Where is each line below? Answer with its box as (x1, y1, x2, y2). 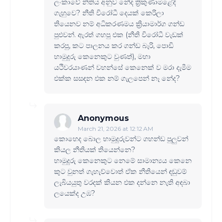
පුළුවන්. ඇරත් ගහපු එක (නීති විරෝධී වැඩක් (54, 30, 183, 40)
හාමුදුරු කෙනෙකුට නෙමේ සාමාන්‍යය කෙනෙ (54, 156, 192, 166)
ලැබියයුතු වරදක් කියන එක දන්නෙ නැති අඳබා (54, 178, 190, 187)
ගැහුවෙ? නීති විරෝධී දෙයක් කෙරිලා (54, 8, 164, 18)
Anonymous (78, 113, 129, 123)
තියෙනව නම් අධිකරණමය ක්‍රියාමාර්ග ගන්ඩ (54, 19, 184, 29)
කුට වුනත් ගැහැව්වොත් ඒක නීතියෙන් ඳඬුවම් (54, 167, 189, 176)
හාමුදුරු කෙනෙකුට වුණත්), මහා (54, 52, 151, 61)
